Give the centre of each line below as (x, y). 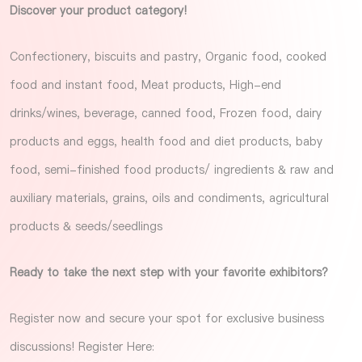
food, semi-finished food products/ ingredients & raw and (171, 169)
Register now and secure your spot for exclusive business (166, 318)
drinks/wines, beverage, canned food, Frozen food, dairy (165, 113)
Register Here (115, 346)
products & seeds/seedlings (86, 226)
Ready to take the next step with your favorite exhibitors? (168, 272)
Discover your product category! (98, 10)
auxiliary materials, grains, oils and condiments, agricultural (169, 198)
